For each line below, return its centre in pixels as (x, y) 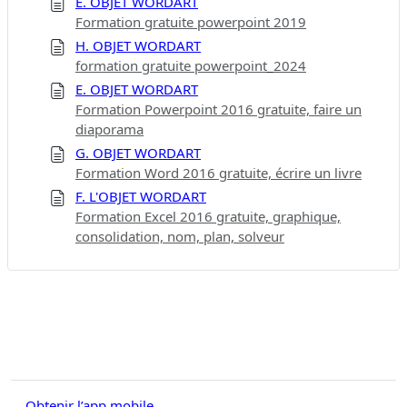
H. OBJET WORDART (138, 45)
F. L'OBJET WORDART (141, 196)
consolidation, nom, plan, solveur (180, 236)
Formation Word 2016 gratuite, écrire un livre (218, 172)
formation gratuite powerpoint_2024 (191, 65)
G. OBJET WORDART (138, 152)
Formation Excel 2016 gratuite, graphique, (208, 216)
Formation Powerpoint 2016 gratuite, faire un (218, 109)
